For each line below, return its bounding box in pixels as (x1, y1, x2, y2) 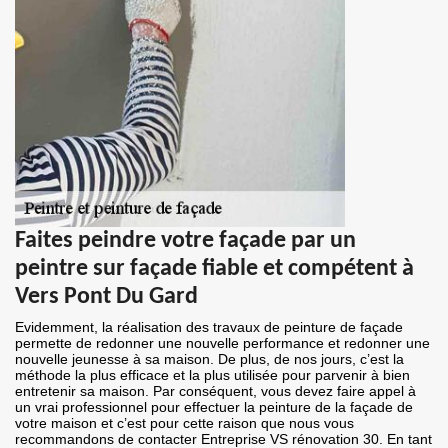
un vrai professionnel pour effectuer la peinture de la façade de (15, 399, 413, 416)
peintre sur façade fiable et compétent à (15, 257, 414, 282)
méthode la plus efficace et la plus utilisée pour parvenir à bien (15, 367, 410, 384)
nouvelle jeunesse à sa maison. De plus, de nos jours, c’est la (15, 351, 404, 368)
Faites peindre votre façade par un (15, 229, 356, 254)
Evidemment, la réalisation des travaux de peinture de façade (15, 319, 403, 336)
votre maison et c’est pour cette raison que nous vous (15, 415, 354, 432)
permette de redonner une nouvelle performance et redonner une (15, 335, 430, 352)
